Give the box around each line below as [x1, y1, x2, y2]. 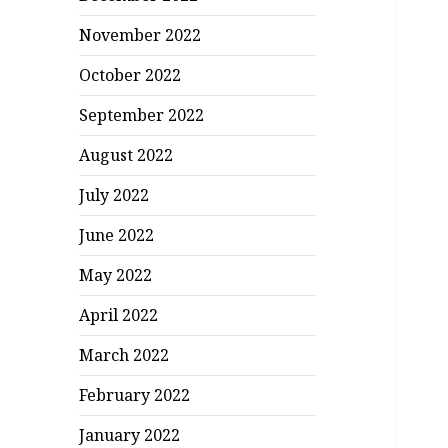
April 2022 [79, 304, 159, 327]
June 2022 [79, 224, 155, 247]
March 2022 [79, 344, 170, 367]
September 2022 [79, 104, 205, 127]
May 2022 [79, 264, 153, 287]
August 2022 [79, 144, 174, 167]
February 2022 [79, 384, 191, 407]
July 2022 [79, 184, 150, 207]
